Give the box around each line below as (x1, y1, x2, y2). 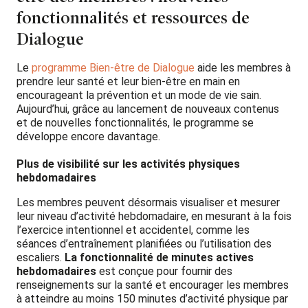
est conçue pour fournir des (96, 264, 232, 278)
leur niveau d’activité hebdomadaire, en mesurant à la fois (16, 209, 291, 223)
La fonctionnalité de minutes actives (65, 250, 254, 264)
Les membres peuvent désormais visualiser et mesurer (16, 195, 280, 209)
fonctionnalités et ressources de (16, 8, 250, 27)
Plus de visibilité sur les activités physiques (16, 157, 240, 170)
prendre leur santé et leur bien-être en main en (16, 74, 240, 88)
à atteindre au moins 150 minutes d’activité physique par (16, 291, 288, 305)
